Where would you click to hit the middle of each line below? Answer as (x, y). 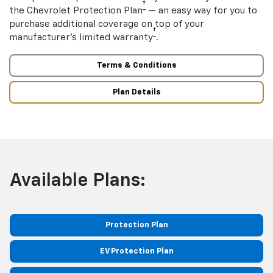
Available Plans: (78, 181)
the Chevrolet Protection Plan (76, 10)
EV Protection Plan (136, 252)
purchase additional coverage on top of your (107, 24)
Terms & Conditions (136, 66)
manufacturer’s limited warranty (81, 37)
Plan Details (136, 92)
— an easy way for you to (201, 10)
